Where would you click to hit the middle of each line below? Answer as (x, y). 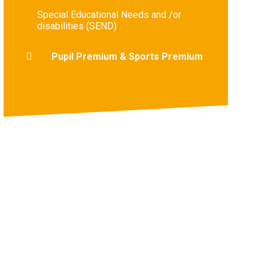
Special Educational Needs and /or (109, 14)
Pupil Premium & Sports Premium (127, 56)
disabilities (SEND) (77, 26)
